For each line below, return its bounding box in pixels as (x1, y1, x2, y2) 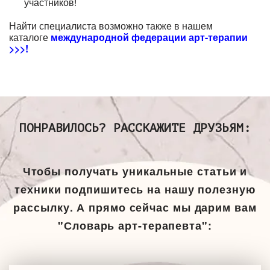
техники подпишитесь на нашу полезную (14, 181, 256, 197)
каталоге (9, 30, 51, 44)
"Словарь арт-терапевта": (58, 217, 212, 233)
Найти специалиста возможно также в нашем (9, 18, 213, 33)
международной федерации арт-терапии (51, 30, 248, 44)
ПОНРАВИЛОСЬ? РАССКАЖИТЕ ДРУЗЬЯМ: (19, 121, 251, 135)
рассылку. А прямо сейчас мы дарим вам (13, 199, 257, 215)
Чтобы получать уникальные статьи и (22, 163, 248, 179)
